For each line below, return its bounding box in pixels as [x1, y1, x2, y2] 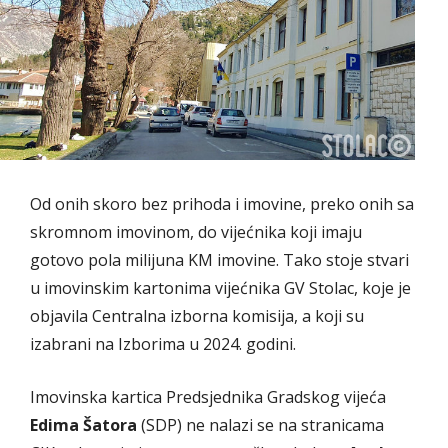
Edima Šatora [30, 413, 137, 436]
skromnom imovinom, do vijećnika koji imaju [30, 220, 362, 243]
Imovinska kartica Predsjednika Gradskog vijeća [30, 385, 386, 408]
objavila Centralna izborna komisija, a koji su [30, 304, 364, 327]
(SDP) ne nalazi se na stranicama [137, 413, 384, 436]
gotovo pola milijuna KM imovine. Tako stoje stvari [30, 248, 409, 271]
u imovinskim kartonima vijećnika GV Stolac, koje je [30, 276, 411, 299]
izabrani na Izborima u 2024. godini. [30, 332, 296, 355]
